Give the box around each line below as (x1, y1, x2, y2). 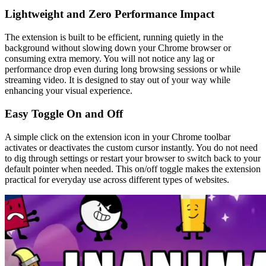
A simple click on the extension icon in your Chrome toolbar (5, 131, 230, 142)
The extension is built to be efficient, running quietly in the (5, 32, 223, 43)
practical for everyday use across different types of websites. (5, 174, 229, 185)
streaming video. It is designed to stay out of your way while (5, 75, 230, 85)
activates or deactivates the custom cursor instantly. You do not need (5, 142, 258, 153)
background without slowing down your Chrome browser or (5, 43, 231, 53)
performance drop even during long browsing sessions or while (5, 64, 240, 75)
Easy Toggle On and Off (5, 107, 123, 120)
